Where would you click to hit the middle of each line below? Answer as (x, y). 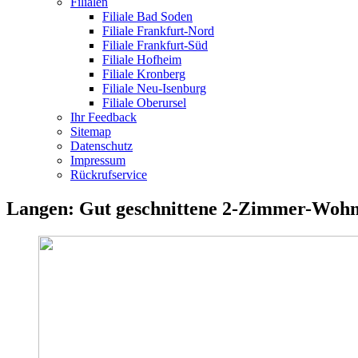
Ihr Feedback (103, 117)
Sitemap (91, 131)
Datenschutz (101, 146)
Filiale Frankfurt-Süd (155, 45)
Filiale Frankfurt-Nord (158, 31)
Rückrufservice (109, 175)
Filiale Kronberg (144, 74)
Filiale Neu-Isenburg (154, 88)
